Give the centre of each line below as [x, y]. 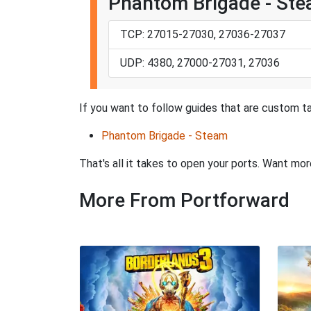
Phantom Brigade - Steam [165, 136]
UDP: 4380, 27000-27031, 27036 [200, 63]
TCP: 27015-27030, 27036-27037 [203, 35]
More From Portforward [184, 201]
